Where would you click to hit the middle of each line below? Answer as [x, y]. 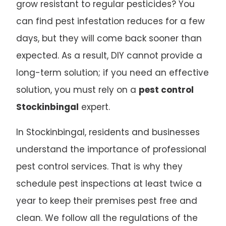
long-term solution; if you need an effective [112, 72]
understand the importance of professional [111, 149]
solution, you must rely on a [77, 90]
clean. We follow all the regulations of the [107, 218]
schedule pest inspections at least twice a [109, 183]
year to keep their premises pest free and [106, 201]
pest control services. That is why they [99, 166]
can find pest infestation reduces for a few [110, 21]
